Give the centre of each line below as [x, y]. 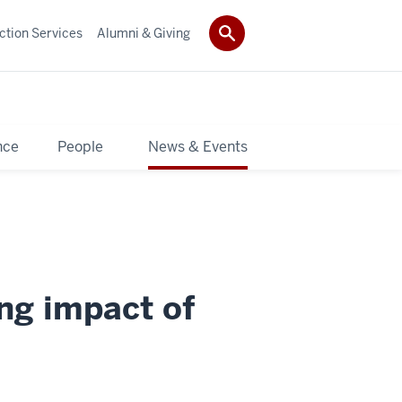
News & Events [198, 146]
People [80, 146]
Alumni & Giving [144, 33]
